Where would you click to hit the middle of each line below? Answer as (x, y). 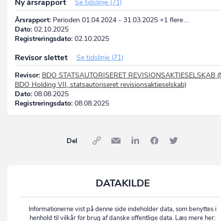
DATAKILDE (123, 183)
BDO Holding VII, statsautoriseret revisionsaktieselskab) (101, 84)
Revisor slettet (42, 57)
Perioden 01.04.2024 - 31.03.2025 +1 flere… (120, 20)
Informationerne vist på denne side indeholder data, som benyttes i (123, 209)
